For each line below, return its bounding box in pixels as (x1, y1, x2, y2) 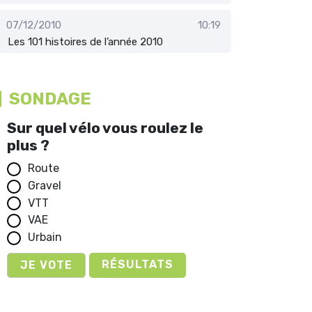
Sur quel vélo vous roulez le (7, 118, 203, 136)
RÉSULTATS (102, 258, 173, 272)
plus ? (7, 136, 49, 154)
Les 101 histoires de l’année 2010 (8, 36, 163, 49)
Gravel (28, 178, 61, 192)
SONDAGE (9, 89, 91, 109)
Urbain (28, 231, 62, 244)
